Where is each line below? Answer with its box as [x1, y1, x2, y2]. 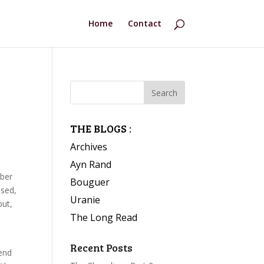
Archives [70, 140, 108, 153]
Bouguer [70, 176, 110, 189]
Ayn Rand [70, 158, 112, 171]
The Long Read [70, 211, 138, 224]
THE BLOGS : [70, 121, 132, 136]
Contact [127, 18, 161, 29]
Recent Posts [70, 240, 133, 255]
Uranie [70, 193, 101, 206]
